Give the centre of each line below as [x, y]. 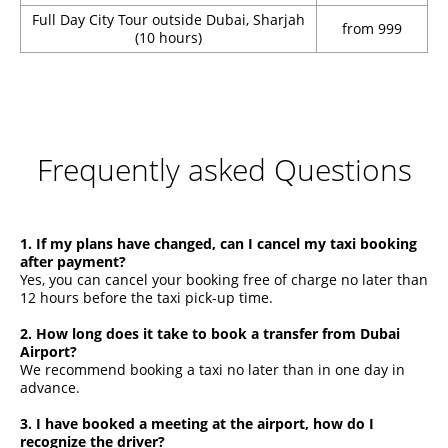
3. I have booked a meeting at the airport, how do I [197, 423]
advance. [50, 387]
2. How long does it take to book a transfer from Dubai [210, 333]
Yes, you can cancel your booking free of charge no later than [224, 279]
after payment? [73, 261]
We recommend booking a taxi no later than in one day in [212, 369]
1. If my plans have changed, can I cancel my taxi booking [218, 243]
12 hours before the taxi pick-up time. [146, 297]
